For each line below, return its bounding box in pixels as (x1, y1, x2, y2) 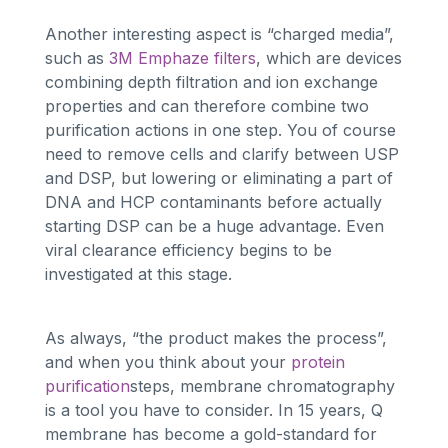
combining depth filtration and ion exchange (44, 71, 378, 92)
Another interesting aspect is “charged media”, (44, 23, 394, 44)
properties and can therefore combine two (44, 95, 369, 116)
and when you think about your (44, 351, 291, 372)
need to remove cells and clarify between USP (44, 143, 399, 164)
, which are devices (255, 47, 402, 68)
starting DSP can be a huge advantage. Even (44, 215, 384, 236)
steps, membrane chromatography (129, 375, 395, 396)
